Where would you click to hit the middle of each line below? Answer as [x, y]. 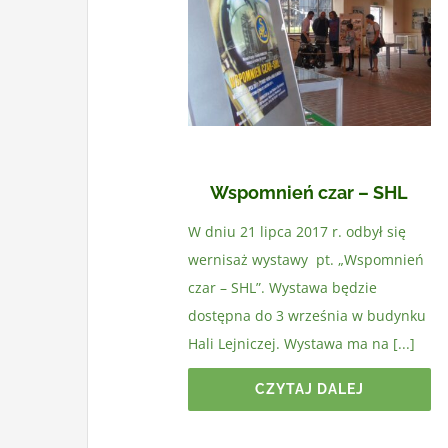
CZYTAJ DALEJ [309, 389]
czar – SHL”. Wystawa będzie [282, 288]
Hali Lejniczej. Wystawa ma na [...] [301, 344]
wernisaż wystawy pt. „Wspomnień [305, 260]
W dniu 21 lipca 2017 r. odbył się [296, 232]
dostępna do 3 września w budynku [306, 316]
